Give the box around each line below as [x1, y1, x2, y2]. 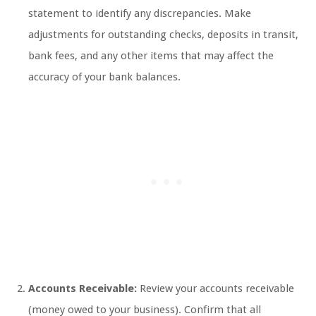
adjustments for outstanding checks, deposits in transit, [28, 28, 298, 42]
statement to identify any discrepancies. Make [28, 7, 251, 20]
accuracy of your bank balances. [28, 71, 181, 84]
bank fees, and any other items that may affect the [28, 49, 274, 63]
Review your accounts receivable [137, 282, 294, 296]
